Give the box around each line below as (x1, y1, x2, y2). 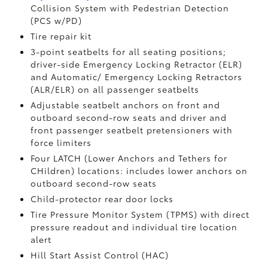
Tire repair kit (30, 30, 92, 42)
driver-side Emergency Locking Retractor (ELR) (30, 58, 242, 70)
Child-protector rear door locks (30, 193, 173, 205)
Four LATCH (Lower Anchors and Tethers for (30, 152, 227, 164)
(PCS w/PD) (30, 14, 82, 26)
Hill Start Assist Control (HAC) (30, 249, 169, 261)
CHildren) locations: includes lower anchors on (30, 165, 248, 176)
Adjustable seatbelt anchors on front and (30, 99, 220, 111)
